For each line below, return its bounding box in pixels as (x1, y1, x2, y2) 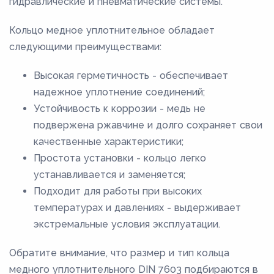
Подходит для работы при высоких (34, 185, 202, 197)
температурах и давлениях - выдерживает (34, 201, 241, 213)
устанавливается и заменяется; (34, 168, 185, 180)
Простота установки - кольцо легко (34, 152, 206, 164)
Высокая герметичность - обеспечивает (34, 69, 228, 81)
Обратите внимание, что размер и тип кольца (9, 246, 229, 259)
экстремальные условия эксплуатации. (34, 218, 220, 230)
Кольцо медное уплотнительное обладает (9, 24, 215, 36)
